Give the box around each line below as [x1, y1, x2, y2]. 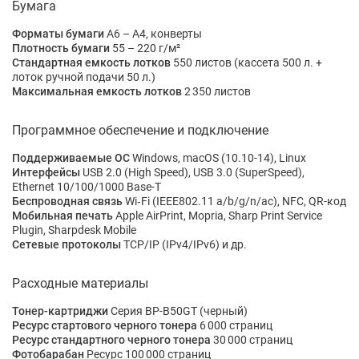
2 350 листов [182, 85, 251, 99]
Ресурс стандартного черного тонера [12, 333, 211, 347]
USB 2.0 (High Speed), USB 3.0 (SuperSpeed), [80, 166, 305, 179]
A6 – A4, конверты [104, 27, 202, 41]
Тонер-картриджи [12, 305, 108, 318]
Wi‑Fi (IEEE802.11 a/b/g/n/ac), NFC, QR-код [123, 195, 346, 208]
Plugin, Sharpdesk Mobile [12, 224, 136, 237]
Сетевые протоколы [12, 238, 121, 252]
